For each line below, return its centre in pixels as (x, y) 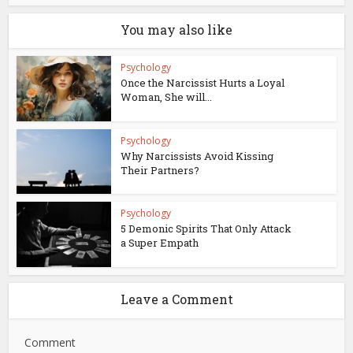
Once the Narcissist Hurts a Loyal (203, 82)
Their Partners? (160, 170)
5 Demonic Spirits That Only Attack (206, 229)
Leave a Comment (176, 299)
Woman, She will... (167, 97)
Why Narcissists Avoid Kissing (197, 156)
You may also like (176, 29)
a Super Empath (160, 243)
